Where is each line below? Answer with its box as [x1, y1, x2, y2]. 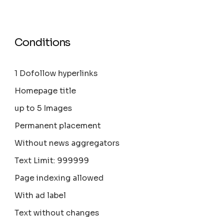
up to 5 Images [15, 103, 73, 114]
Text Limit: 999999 [15, 155, 90, 166]
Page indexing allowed [15, 173, 104, 184]
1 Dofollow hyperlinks [15, 68, 98, 79]
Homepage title [15, 86, 77, 96]
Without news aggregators [15, 138, 120, 149]
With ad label [15, 190, 66, 201]
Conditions [15, 36, 71, 49]
